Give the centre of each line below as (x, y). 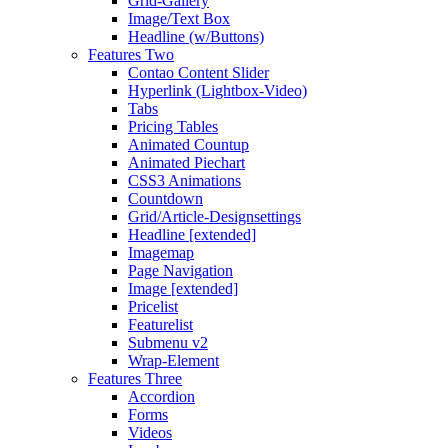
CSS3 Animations (184, 181)
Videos (150, 433)
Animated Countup (188, 145)
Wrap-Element (173, 361)
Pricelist (153, 307)
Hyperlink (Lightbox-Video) (217, 91)
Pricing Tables (173, 127)
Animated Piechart (186, 163)
